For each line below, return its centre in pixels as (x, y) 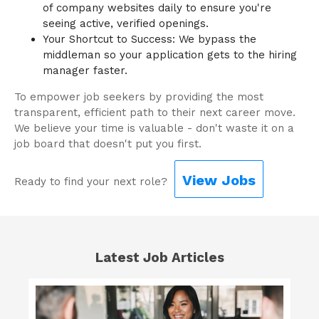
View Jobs (219, 181)
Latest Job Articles (159, 258)
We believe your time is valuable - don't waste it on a (154, 129)
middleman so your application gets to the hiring (170, 55)
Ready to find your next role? (91, 182)
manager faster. (85, 71)
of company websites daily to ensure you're (157, 8)
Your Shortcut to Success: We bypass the (150, 40)
